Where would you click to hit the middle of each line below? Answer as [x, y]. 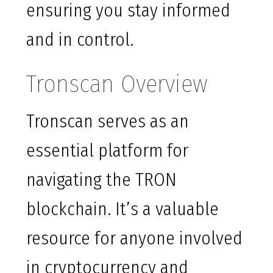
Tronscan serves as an [108, 122]
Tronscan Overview [117, 84]
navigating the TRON [101, 180]
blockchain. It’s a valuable [122, 209]
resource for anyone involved [134, 239]
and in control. [80, 40]
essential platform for [107, 151]
